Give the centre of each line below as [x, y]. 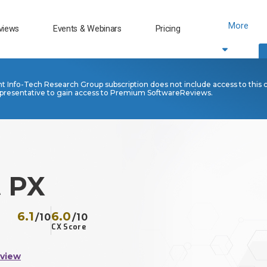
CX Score [69, 227]
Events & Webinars [87, 29]
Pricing [168, 29]
